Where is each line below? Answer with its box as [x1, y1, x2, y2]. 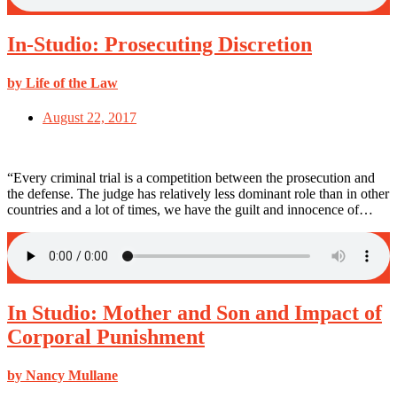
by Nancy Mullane [7, 368, 118, 384]
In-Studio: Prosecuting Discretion [7, 32, 312, 56]
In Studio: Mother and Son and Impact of [7, 301, 382, 325]
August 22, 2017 [43, 110, 136, 126]
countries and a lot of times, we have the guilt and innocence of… [7, 202, 373, 218]
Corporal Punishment [7, 325, 205, 349]
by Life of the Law [7, 74, 118, 90]
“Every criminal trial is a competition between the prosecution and [7, 170, 375, 186]
